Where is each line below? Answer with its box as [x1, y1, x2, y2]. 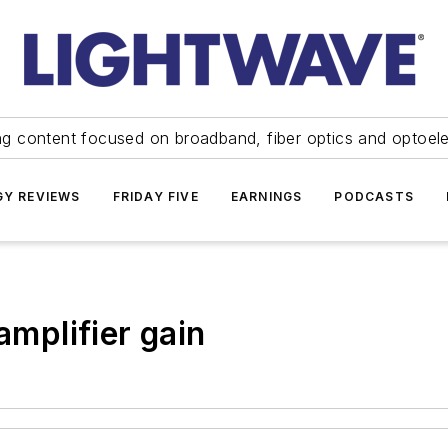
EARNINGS [230, 189, 303, 204]
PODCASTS [334, 189, 414, 204]
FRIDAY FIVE [112, 189, 199, 204]
